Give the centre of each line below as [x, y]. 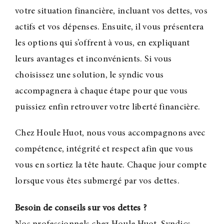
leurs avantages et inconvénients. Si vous [93, 59]
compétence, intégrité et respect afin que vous [104, 149]
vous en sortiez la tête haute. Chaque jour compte [110, 165]
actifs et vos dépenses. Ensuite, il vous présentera [109, 27]
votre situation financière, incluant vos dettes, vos [111, 11]
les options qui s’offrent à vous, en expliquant [102, 43]
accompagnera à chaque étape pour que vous [101, 91]
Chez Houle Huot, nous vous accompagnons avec [110, 133]
